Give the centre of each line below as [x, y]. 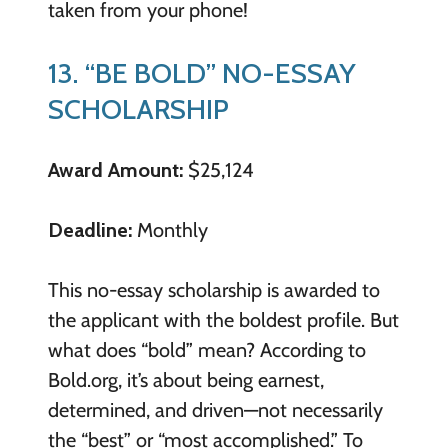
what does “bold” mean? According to [206, 349]
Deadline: [92, 229]
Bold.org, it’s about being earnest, [185, 379]
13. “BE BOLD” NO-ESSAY [201, 73]
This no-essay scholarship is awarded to [213, 289]
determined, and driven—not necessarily [215, 409]
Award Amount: [115, 169]
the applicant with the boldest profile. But [223, 319]
